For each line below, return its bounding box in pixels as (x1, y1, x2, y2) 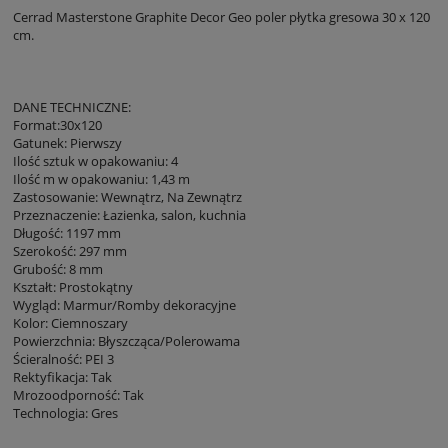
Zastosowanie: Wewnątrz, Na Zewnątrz (13, 188, 242, 207)
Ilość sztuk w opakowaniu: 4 (13, 152, 178, 171)
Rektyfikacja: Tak (13, 368, 112, 387)
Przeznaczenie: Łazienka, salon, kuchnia (13, 206, 246, 225)
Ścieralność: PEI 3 (13, 350, 114, 369)
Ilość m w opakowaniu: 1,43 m (13, 170, 190, 189)
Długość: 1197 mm (13, 224, 121, 243)
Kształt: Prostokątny (13, 278, 133, 297)
